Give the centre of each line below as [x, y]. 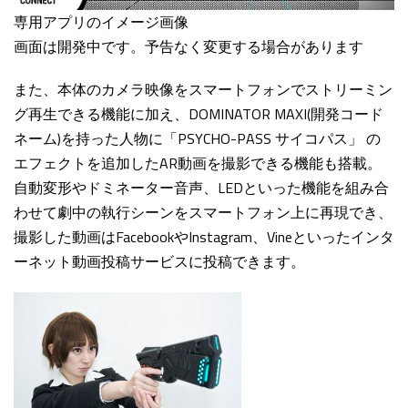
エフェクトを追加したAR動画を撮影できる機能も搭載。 [198, 163]
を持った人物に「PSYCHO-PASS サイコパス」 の [221, 139]
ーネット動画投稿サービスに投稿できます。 [159, 262]
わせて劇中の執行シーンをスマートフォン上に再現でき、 [203, 213]
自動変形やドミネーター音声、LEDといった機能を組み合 [201, 188]
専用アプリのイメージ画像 [101, 22]
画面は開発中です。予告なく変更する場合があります [189, 47]
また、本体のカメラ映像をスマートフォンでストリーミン [203, 90]
